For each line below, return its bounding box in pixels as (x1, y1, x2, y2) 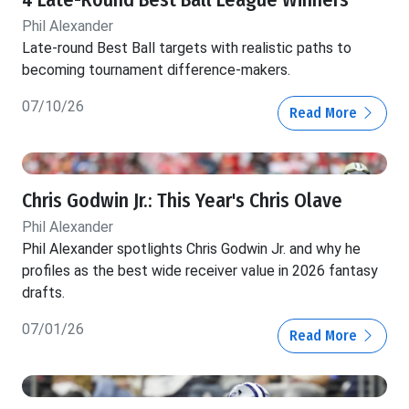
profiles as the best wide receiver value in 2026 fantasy (22, 262, 378, 280)
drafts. (22, 284, 65, 302)
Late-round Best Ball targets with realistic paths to (22, 39, 351, 58)
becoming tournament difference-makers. (22, 61, 290, 79)
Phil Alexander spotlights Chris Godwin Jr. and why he (22, 240, 361, 258)
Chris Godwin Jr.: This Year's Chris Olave (22, 189, 342, 214)
